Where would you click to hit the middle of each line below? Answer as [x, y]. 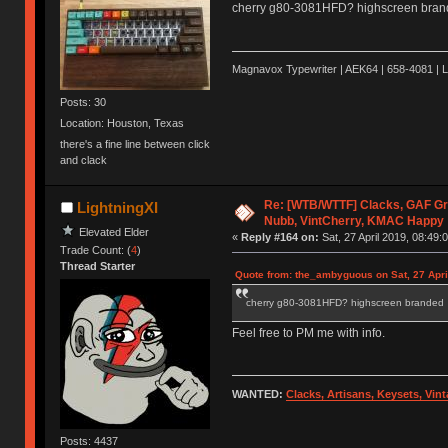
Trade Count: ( [96, 249]
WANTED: [258, 394]
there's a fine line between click [135, 144]
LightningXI [117, 207]
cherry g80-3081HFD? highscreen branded [344, 302]
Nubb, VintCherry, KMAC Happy [353, 220]
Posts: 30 [83, 101]
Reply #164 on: [279, 236]
